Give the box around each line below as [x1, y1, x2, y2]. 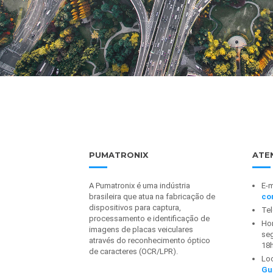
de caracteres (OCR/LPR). [88, 247, 178, 257]
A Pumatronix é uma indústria [88, 181, 190, 191]
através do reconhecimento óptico [88, 236, 210, 246]
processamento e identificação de [88, 214, 210, 224]
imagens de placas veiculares [88, 225, 193, 235]
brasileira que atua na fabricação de [88, 192, 215, 202]
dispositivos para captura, [88, 203, 181, 213]
